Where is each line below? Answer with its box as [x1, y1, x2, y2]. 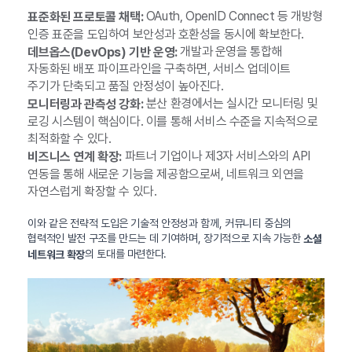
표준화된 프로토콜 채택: [27, 9, 144, 24]
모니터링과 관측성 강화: [27, 97, 144, 112]
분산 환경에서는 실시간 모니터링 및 [143, 96, 318, 112]
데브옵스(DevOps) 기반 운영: [27, 44, 178, 60]
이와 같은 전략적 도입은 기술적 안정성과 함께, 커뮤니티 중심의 [27, 216, 292, 229]
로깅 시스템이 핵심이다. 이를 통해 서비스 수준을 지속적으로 [27, 114, 318, 130]
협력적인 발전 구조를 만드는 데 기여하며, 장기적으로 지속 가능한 [27, 231, 304, 244]
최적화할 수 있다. [27, 131, 112, 147]
